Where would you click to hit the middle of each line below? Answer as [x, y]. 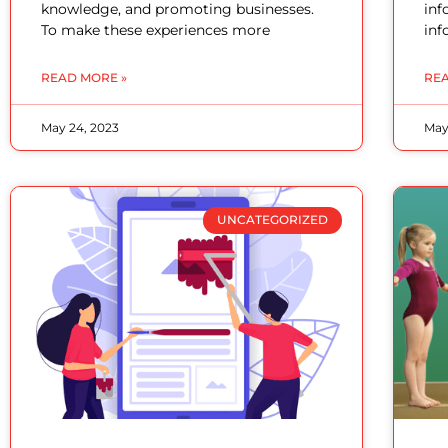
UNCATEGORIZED [272, 220]
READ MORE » [84, 78]
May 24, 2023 [80, 128]
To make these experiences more [155, 30]
